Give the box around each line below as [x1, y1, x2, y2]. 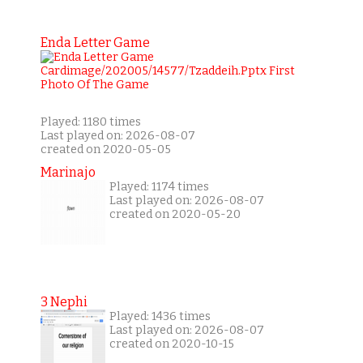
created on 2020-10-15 [109, 337, 234, 352]
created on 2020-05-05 [40, 143, 171, 157]
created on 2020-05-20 [109, 207, 241, 222]
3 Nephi [40, 294, 88, 310]
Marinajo [40, 164, 96, 181]
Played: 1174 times [109, 180, 209, 194]
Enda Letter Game [40, 35, 150, 51]
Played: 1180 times [40, 115, 141, 130]
